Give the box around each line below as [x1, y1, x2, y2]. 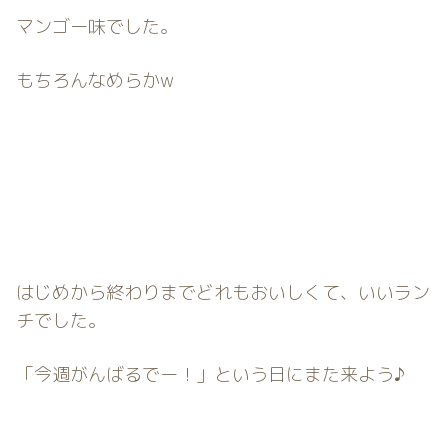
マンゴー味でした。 [16, 14, 178, 40]
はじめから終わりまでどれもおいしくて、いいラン [16, 280, 430, 306]
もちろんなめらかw [16, 67, 174, 93]
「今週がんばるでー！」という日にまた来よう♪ [16, 361, 405, 387]
